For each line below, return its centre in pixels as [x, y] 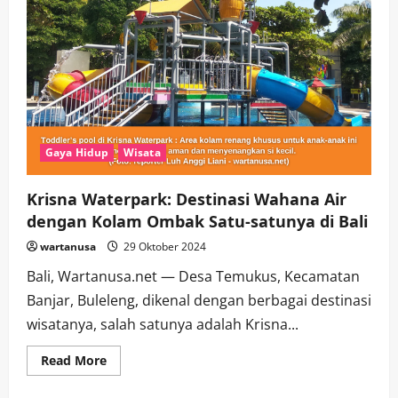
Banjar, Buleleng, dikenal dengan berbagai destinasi [199, 300]
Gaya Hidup [77, 152]
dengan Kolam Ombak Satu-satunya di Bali [197, 221]
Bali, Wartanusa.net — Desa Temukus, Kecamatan [193, 276]
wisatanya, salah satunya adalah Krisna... [163, 324]
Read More [74, 360]
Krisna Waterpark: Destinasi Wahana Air [187, 199]
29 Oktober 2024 [163, 246]
